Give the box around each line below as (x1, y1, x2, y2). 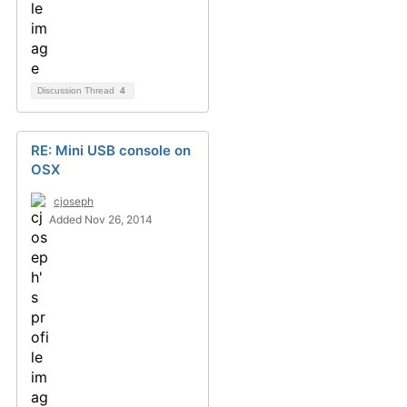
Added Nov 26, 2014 (49, 213, 153, 226)
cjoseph (54, 194, 94, 208)
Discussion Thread (37, 85, 117, 95)
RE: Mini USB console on (31, 142, 191, 159)
